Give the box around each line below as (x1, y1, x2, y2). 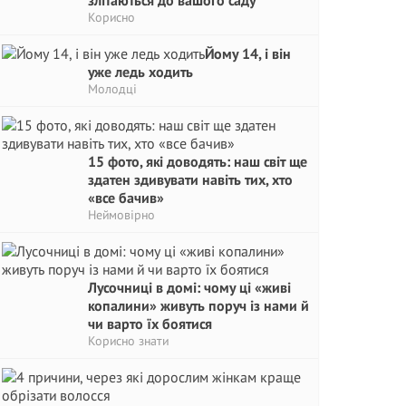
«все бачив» (88, 188, 164, 207)
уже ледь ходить (88, 63, 193, 81)
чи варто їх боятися (88, 314, 212, 333)
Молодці (88, 81, 137, 97)
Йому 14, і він (205, 44, 291, 63)
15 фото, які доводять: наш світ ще (88, 152, 307, 170)
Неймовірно (88, 207, 155, 223)
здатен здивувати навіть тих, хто (88, 170, 293, 188)
